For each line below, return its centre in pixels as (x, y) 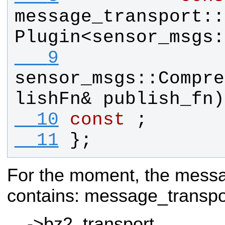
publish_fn (158, 99)
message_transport (108, 17)
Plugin (47, 37)
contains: (46, 196)
